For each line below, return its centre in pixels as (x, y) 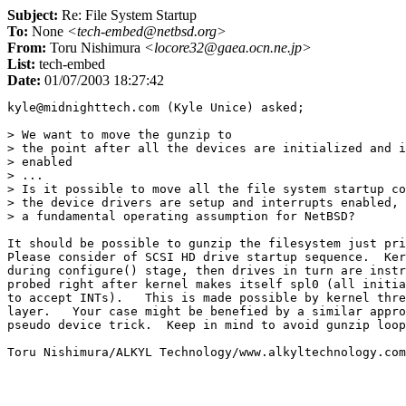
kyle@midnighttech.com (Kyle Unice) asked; (156, 107)
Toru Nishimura (95, 48)
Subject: (33, 15)
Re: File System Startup (127, 15)
